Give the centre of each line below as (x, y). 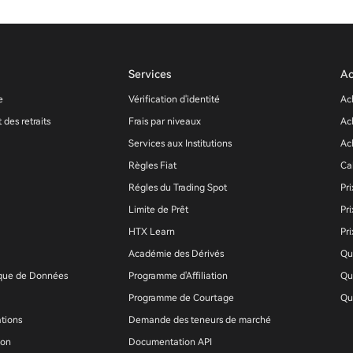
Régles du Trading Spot (177, 188)
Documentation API (170, 342)
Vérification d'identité (174, 99)
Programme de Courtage (181, 298)
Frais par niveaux (164, 121)
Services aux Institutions (180, 143)
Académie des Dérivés (176, 254)
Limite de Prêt (158, 210)
